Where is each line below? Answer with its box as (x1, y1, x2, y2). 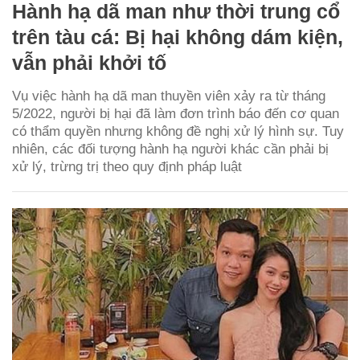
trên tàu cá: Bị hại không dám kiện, (12, 25, 343, 48)
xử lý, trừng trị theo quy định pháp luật (12, 158, 242, 174)
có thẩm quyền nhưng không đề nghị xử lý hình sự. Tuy (12, 123, 344, 139)
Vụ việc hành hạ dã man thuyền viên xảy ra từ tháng (12, 88, 325, 104)
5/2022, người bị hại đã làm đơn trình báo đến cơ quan (12, 105, 339, 121)
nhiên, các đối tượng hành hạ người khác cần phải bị (12, 141, 329, 157)
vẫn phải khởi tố (12, 51, 166, 74)
